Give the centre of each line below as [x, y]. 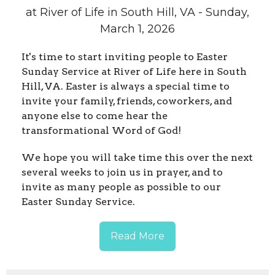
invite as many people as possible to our [121, 187]
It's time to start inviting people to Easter [125, 57]
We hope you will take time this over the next [137, 158]
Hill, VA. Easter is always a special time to [126, 87]
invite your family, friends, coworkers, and [127, 101]
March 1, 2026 [137, 29]
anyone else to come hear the [95, 116]
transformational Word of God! [103, 131]
